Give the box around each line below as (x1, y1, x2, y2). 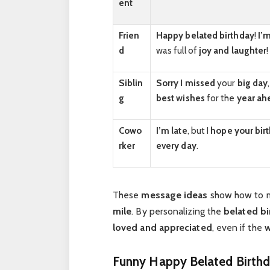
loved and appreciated (112, 222, 212, 234)
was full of (156, 44, 199, 56)
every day (156, 139, 196, 151)
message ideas (141, 189, 208, 201)
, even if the (212, 222, 265, 234)
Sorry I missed (156, 77, 216, 89)
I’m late (156, 124, 187, 136)
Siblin (119, 77, 143, 89)
